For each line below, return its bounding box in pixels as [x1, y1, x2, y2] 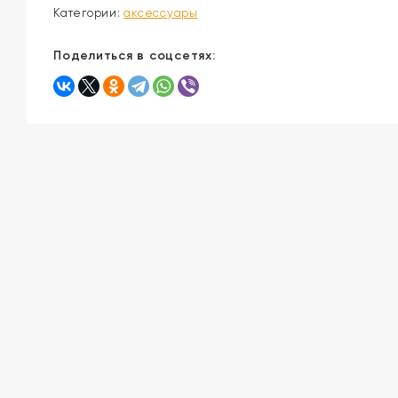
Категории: [53, 6, 124, 20]
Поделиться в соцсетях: [53, 48, 216, 64]
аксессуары [123, 6, 198, 20]
